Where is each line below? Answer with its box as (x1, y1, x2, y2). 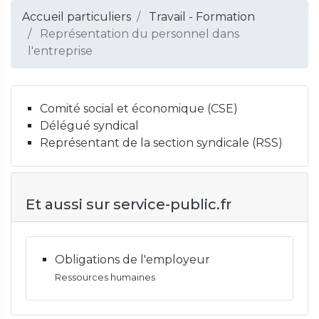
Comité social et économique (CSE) (40, 102, 238, 115)
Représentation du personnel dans (37, 27, 239, 41)
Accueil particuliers (22, 10, 131, 23)
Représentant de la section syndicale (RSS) (40, 136, 283, 150)
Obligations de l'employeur (55, 253, 210, 266)
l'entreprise (28, 44, 93, 58)
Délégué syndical (40, 119, 139, 132)
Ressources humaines (55, 272, 155, 283)
